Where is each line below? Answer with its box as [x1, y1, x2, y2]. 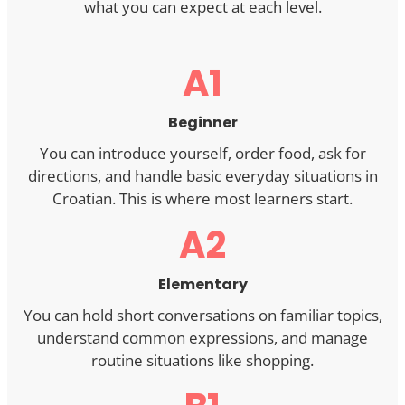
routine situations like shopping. [91, 350, 314, 372]
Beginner [167, 112, 238, 134]
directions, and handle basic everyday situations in [27, 165, 378, 187]
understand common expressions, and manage [37, 327, 368, 349]
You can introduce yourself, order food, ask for [39, 143, 366, 165]
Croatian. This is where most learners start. [52, 188, 353, 210]
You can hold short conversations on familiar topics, [23, 305, 382, 326]
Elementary [157, 274, 248, 296]
